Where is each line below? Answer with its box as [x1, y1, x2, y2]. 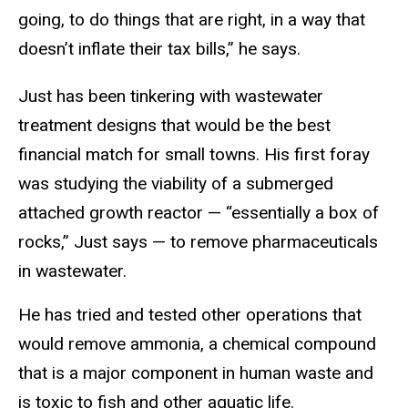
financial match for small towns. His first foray [18, 143, 370, 165]
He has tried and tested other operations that [18, 304, 362, 326]
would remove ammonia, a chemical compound [18, 333, 376, 355]
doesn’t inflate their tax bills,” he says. [18, 37, 301, 59]
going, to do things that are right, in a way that [18, 8, 365, 30]
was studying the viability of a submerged [18, 172, 333, 194]
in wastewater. [18, 260, 127, 281]
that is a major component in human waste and [18, 362, 373, 384]
